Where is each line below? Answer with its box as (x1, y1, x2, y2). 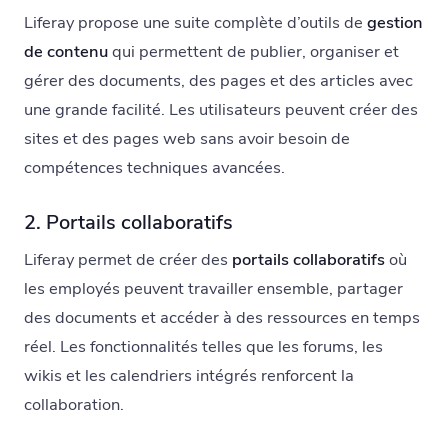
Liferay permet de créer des (24, 248, 232, 272)
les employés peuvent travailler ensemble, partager (24, 277, 403, 301)
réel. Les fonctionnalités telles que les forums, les (24, 335, 383, 359)
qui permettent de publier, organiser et (108, 40, 399, 64)
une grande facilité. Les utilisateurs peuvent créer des (24, 98, 418, 122)
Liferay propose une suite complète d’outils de (24, 11, 367, 35)
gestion (367, 11, 423, 35)
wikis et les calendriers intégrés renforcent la (24, 364, 354, 388)
